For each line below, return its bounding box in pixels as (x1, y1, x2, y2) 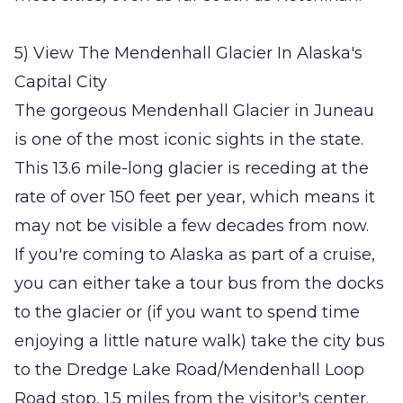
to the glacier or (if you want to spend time (14, 302, 360, 323)
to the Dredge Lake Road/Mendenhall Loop (14, 360, 364, 381)
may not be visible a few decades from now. (14, 216, 369, 237)
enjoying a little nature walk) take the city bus (14, 331, 385, 352)
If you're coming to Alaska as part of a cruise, (14, 245, 375, 265)
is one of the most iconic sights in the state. (14, 130, 363, 150)
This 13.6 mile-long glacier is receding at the (14, 158, 369, 179)
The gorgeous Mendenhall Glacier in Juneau (14, 101, 374, 121)
